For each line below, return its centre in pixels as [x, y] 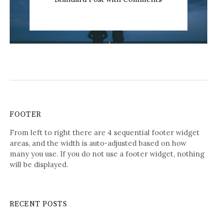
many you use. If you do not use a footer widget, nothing [107, 154]
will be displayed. [39, 165]
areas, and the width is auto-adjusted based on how [98, 143]
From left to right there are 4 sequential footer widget [105, 133]
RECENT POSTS [39, 204]
